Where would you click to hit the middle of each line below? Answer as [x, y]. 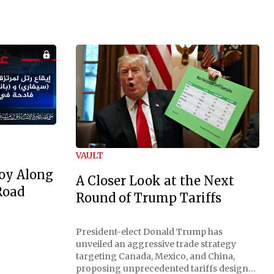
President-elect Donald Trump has [149, 231]
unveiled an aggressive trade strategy [156, 244]
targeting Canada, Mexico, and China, [155, 256]
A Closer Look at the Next [155, 181]
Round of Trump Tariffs [149, 198]
